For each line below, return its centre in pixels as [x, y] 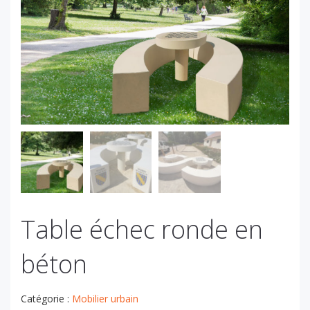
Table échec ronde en [142, 230]
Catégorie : [46, 299]
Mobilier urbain [105, 299]
